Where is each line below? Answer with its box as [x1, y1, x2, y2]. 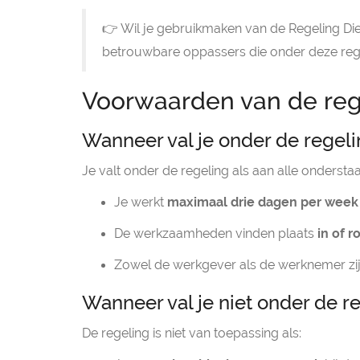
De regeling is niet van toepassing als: [82, 325, 301, 341]
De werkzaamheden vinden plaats [114, 226, 317, 241]
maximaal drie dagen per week [167, 194, 358, 210]
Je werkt [114, 194, 167, 210]
